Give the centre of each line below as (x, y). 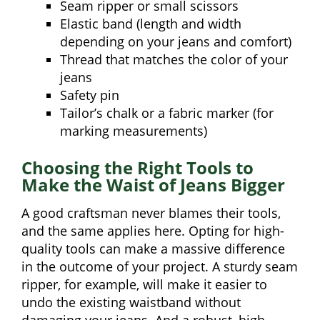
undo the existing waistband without (131, 302)
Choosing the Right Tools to (137, 168)
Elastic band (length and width (151, 24)
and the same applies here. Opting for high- (153, 231)
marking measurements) (134, 131)
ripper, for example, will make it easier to (144, 285)
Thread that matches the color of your (174, 60)
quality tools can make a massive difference (153, 249)
